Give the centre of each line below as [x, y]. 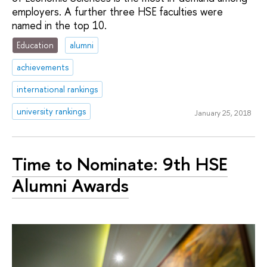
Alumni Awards [70, 186]
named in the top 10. [59, 25]
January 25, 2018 [223, 113]
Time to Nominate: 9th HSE [120, 164]
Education [35, 45]
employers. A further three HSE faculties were [117, 11]
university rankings [52, 111]
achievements [43, 67]
